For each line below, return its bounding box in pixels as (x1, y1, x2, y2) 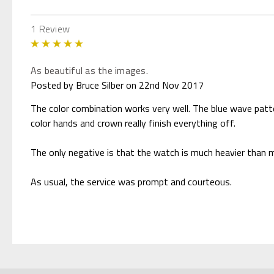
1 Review (31, 21, 70, 36)
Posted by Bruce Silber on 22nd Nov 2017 (31, 77, 204, 92)
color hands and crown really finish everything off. (31, 115, 235, 130)
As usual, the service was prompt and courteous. (31, 174, 232, 189)
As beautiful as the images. (31, 62, 148, 78)
